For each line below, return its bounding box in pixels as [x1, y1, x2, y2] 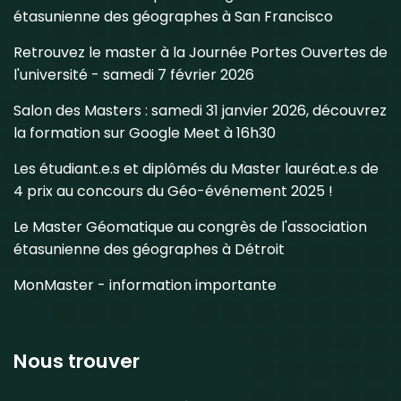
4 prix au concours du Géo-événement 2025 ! [13, 180, 333, 201]
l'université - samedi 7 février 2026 [13, 64, 254, 85]
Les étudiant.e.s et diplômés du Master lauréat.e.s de [13, 158, 379, 179]
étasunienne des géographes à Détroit [13, 238, 285, 260]
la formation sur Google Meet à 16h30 [13, 122, 276, 143]
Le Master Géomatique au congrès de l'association [13, 216, 367, 237]
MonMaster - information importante [13, 274, 277, 295]
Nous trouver [13, 346, 140, 375]
